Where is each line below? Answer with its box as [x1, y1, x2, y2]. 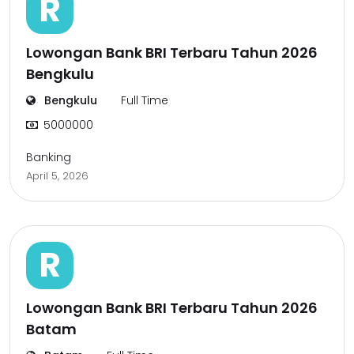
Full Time [121, 92, 168, 108]
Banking [26, 149, 71, 165]
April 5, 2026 [26, 168, 88, 183]
